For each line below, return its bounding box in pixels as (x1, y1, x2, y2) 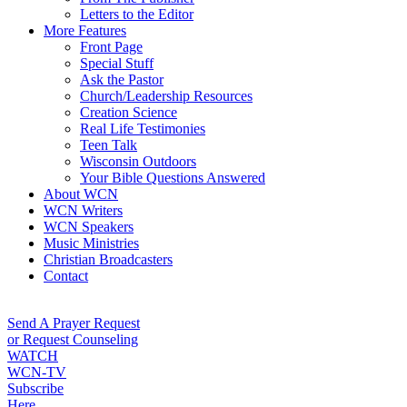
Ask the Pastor (80, 72, 164, 87)
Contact (44, 268, 88, 283)
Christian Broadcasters (44, 252, 173, 267)
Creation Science (80, 104, 177, 120)
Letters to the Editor (80, 6, 194, 22)
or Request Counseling (7, 332, 138, 347)
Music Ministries (44, 235, 139, 251)
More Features (44, 23, 126, 38)
